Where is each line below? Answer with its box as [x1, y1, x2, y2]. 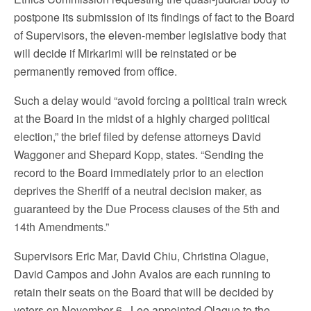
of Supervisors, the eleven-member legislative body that [14, 26, 286, 43]
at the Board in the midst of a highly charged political [14, 110, 270, 126]
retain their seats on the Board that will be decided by [14, 283, 274, 300]
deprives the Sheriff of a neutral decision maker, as [14, 182, 262, 199]
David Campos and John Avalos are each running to [14, 265, 271, 282]
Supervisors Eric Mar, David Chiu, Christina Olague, [14, 247, 269, 264]
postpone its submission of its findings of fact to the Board [14, 8, 294, 25]
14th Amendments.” [14, 218, 109, 235]
